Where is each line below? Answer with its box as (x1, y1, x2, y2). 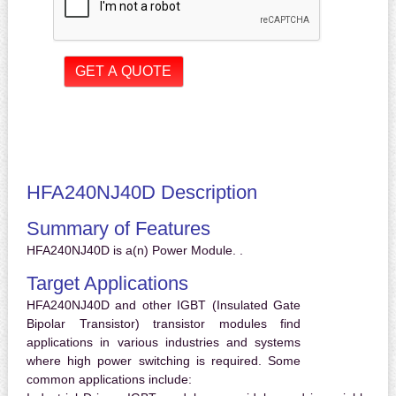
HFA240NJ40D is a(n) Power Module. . (26, 243, 243, 258)
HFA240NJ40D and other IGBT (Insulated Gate (26, 298, 301, 313)
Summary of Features (26, 217, 210, 240)
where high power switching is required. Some (26, 354, 301, 369)
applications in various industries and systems (26, 335, 301, 350)
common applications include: (26, 372, 192, 387)
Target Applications (26, 272, 188, 295)
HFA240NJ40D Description (26, 181, 257, 204)
